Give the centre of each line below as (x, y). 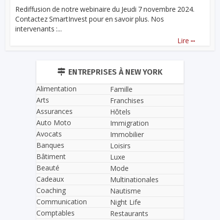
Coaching (51, 191)
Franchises (127, 100)
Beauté (48, 168)
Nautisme (125, 191)
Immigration (129, 123)
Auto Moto (54, 123)
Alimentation (56, 89)
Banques (50, 145)
